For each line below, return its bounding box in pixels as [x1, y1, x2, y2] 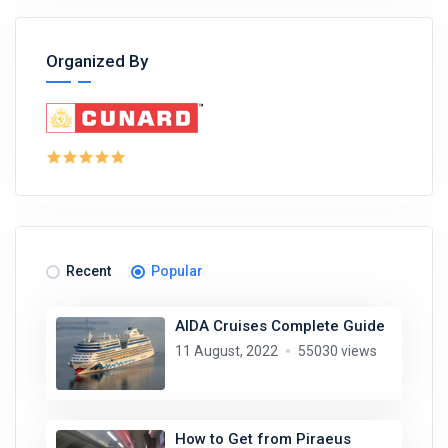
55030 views [297, 343, 377, 360]
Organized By [46, 51, 148, 72]
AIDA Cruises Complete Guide [174, 317, 385, 336]
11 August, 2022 [174, 343, 278, 360]
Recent [66, 263, 111, 280]
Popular [151, 263, 203, 280]
